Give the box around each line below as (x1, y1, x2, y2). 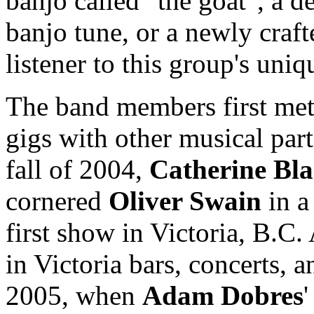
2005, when (6, 280, 142, 310)
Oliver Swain (109, 185, 261, 216)
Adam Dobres (142, 280, 303, 310)
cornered (6, 185, 109, 216)
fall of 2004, (6, 153, 149, 184)
